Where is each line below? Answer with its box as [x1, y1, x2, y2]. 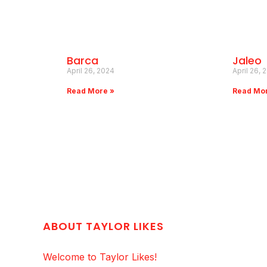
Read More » [67, 86, 114, 96]
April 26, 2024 [67, 66, 114, 76]
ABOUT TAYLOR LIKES [43, 219, 164, 234]
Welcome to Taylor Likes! [43, 251, 157, 263]
